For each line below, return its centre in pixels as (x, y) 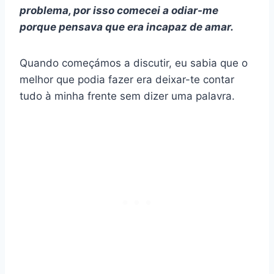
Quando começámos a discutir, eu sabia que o (134, 63)
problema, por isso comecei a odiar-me (119, 11)
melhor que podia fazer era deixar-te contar (127, 80)
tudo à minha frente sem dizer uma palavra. (127, 96)
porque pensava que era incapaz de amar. (127, 27)
